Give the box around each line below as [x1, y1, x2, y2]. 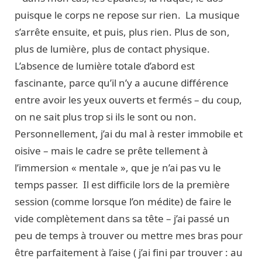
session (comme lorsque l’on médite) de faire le [15, 194, 232, 208]
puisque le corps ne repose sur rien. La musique [15, 8, 240, 22]
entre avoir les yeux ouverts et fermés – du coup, [15, 92, 242, 106]
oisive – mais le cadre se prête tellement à [15, 143, 208, 157]
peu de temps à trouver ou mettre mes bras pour [15, 228, 243, 242]
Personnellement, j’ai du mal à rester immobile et [15, 126, 243, 140]
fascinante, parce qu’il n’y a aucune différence [15, 75, 229, 89]
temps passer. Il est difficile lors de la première [15, 177, 230, 191]
